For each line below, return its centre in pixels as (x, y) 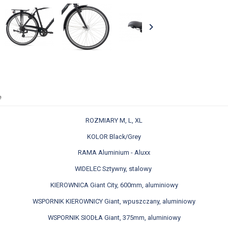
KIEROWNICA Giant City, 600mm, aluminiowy (114, 185)
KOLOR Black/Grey (114, 136)
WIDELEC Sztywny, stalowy (114, 169)
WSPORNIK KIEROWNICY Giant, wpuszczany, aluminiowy (114, 201)
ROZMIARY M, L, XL (114, 120)
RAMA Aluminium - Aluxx (114, 153)
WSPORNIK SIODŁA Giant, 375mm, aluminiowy (114, 217)
